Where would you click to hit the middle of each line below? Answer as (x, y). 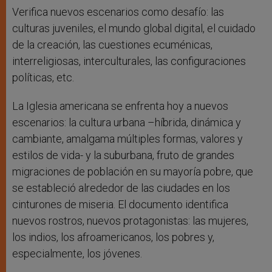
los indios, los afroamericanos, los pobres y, (113, 237)
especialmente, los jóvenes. (77, 254)
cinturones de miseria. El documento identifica (120, 205)
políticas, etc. (43, 78)
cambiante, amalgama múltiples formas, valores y (127, 139)
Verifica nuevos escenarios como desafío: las (118, 12)
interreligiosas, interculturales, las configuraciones (129, 61)
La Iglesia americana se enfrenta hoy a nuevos (120, 106)
